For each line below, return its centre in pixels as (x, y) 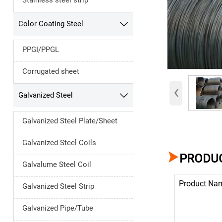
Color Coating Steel (51, 24)
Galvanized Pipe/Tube (57, 208)
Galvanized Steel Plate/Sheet (70, 121)
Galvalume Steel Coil (56, 164)
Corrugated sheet (51, 71)
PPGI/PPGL (40, 49)
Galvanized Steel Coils (59, 142)
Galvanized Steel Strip (58, 186)
